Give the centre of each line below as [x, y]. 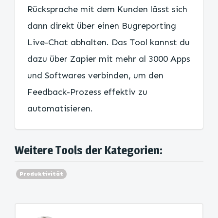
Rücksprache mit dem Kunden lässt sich [107, 9]
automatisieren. [60, 109]
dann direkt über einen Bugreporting [102, 26]
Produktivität [41, 174]
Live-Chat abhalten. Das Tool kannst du [109, 42]
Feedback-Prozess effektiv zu [87, 92]
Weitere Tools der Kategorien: [89, 150]
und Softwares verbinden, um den [95, 75]
